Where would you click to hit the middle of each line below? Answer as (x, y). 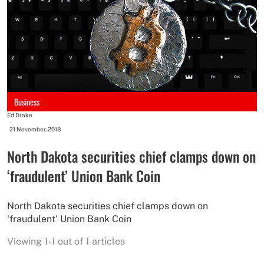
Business (27, 101)
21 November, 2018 (35, 129)
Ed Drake (20, 115)
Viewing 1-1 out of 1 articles (66, 242)
